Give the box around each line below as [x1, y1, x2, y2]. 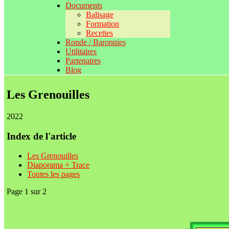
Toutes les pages [27, 170, 80, 179]
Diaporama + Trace [27, 161, 89, 170]
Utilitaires [65, 47, 97, 56]
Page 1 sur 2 [7, 187, 47, 196]
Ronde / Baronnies [65, 38, 126, 47]
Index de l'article [7, 130, 76, 142]
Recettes [86, 29, 113, 37]
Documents [65, 1, 102, 10]
